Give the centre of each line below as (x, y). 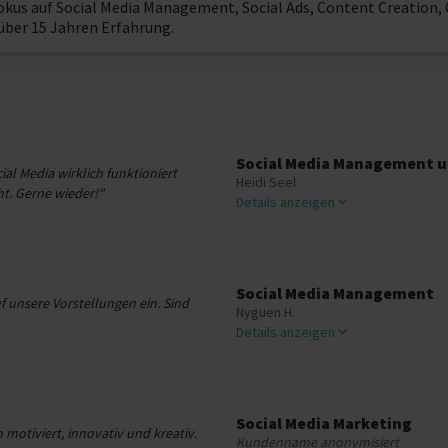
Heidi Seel (266, 182)
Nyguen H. (265, 312)
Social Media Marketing (324, 423)
